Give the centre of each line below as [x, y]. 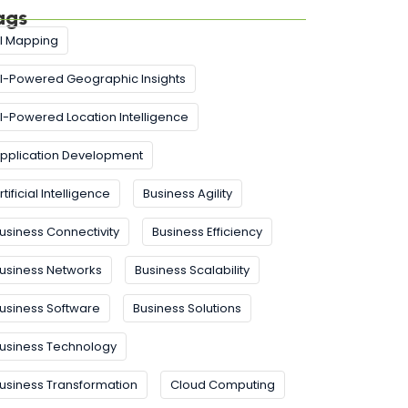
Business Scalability [192, 270]
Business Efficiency [207, 232]
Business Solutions [187, 309]
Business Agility [187, 194]
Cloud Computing [222, 385]
